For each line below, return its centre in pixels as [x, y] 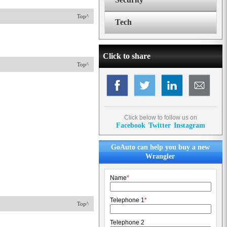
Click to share [127, 56]
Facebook [131, 125]
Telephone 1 [127, 200]
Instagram [190, 125]
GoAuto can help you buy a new [160, 147]
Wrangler [160, 156]
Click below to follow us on [161, 118]
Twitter [160, 125]
